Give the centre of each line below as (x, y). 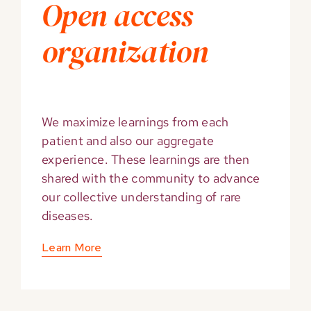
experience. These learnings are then (145, 160)
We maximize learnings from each (135, 122)
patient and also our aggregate (128, 141)
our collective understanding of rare (141, 197)
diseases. (67, 216)
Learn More (72, 248)
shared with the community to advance (151, 178)
